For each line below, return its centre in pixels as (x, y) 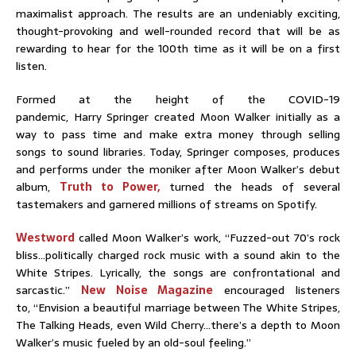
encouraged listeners (277, 290)
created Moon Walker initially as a (247, 116)
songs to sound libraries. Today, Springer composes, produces (178, 151)
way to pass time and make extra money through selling (178, 134)
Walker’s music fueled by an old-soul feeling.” (133, 342)
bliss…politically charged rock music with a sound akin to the (178, 255)
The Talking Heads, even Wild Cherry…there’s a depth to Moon (178, 325)
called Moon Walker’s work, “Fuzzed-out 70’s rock (207, 237)
